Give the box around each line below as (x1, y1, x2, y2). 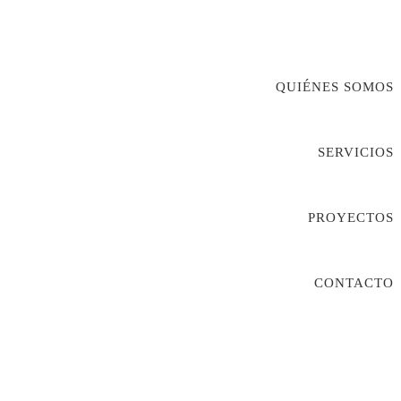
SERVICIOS (318, 145, 394, 159)
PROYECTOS (308, 210, 394, 225)
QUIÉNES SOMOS (276, 80, 394, 94)
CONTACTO (314, 276, 394, 290)
